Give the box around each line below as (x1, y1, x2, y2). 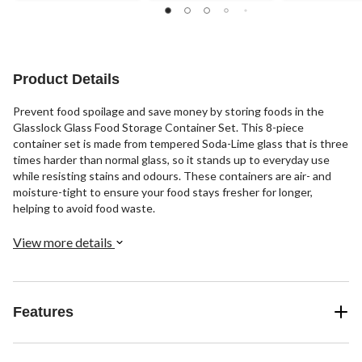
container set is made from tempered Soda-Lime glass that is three (13, 136, 348, 150)
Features (13, 303, 74, 320)
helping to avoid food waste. (13, 200, 155, 215)
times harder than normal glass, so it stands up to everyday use (13, 152, 330, 166)
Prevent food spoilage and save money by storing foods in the (13, 103, 324, 118)
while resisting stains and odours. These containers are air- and (13, 168, 331, 183)
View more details (13, 234, 115, 250)
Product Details (13, 70, 120, 87)
